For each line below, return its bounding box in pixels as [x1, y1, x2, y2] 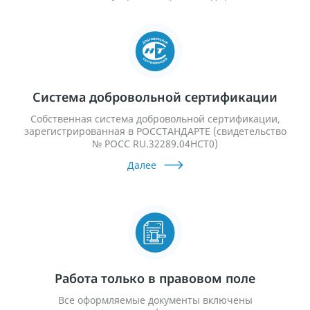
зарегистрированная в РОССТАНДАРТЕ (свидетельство [24, 125, 286, 138]
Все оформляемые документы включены [57, 293, 253, 307]
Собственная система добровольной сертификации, [30, 112, 280, 126]
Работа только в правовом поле [55, 270, 255, 287]
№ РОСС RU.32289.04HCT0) [92, 137, 218, 151]
